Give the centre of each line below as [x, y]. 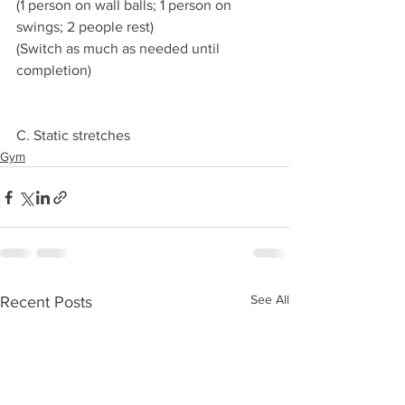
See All [270, 299]
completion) [54, 70]
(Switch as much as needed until [120, 48]
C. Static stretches [75, 135]
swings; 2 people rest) [85, 27]
